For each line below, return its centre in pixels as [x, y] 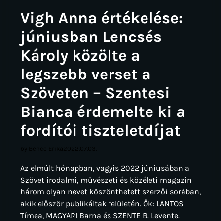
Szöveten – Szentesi [95, 92]
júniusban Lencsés [91, 36]
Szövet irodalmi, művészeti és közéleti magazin [106, 180]
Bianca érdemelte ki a [103, 111]
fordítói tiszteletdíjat [100, 130]
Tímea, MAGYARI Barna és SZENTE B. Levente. [100, 215]
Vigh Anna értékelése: [102, 18]
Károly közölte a [80, 55]
